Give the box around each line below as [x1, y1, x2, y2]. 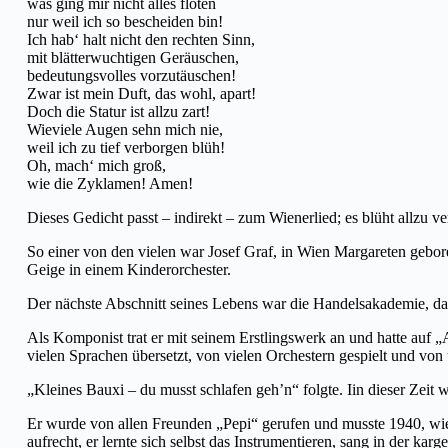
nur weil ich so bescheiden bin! [27, 12, 223, 30]
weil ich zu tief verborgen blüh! [27, 138, 225, 156]
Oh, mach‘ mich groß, [27, 156, 166, 174]
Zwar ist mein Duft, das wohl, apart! [27, 84, 256, 102]
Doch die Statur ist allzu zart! [27, 102, 210, 120]
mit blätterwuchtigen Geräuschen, [27, 48, 239, 66]
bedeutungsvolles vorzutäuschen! [27, 66, 236, 84]
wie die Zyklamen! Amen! [27, 174, 193, 192]
